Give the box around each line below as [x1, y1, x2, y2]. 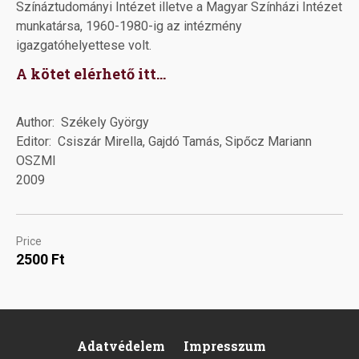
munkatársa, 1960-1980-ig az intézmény [16, 18, 242, 34]
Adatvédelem [77, 337, 165, 355]
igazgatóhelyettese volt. [16, 38, 151, 54]
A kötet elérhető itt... [16, 64, 166, 84]
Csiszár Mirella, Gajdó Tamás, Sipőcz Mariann [58, 134, 312, 150]
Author [16, 115, 52, 131]
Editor [16, 134, 49, 150]
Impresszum [184, 337, 266, 355]
